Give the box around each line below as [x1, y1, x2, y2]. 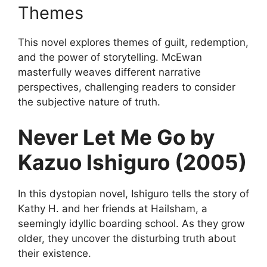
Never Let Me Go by [18, 125, 215, 150]
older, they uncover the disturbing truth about [18, 232, 236, 245]
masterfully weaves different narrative [18, 66, 201, 78]
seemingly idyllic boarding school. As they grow [18, 218, 245, 230]
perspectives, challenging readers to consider [18, 80, 235, 93]
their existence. [18, 247, 91, 260]
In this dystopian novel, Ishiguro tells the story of [18, 188, 249, 200]
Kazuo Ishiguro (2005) [18, 150, 247, 175]
